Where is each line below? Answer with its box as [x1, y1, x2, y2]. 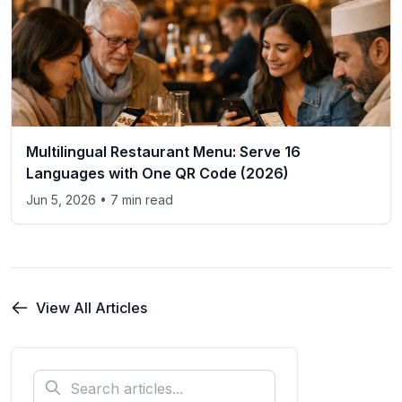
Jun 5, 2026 [26, 191, 100, 207]
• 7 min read [100, 191, 173, 207]
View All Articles [36, 298, 147, 317]
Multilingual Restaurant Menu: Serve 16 [26, 142, 301, 161]
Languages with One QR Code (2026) [26, 163, 289, 182]
